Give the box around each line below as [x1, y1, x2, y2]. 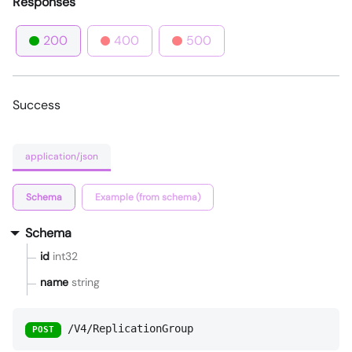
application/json [25, 149, 98, 163]
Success [13, 97, 60, 114]
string [71, 275, 100, 290]
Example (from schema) [95, 190, 200, 203]
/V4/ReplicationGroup [68, 322, 193, 335]
